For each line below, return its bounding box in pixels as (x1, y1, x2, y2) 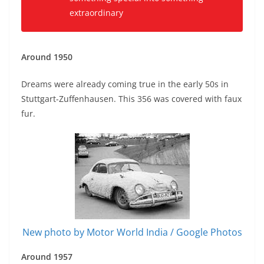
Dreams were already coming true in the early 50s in (21, 78, 229, 90)
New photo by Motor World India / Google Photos (22, 226, 242, 239)
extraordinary (70, 7, 123, 19)
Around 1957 (21, 251, 72, 263)
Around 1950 (21, 51, 72, 63)
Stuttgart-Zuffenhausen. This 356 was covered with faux (21, 93, 242, 105)
